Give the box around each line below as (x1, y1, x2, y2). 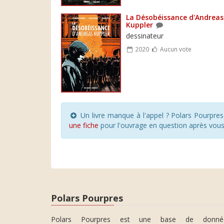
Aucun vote (158, 44, 191, 53)
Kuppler (126, 19, 153, 29)
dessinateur (126, 30, 163, 40)
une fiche (69, 120, 98, 130)
